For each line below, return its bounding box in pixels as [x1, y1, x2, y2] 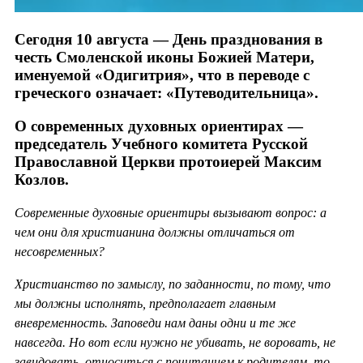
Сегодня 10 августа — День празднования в [15, 31, 322, 49]
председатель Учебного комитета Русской [15, 135, 308, 152]
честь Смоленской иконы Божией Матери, [15, 49, 314, 66]
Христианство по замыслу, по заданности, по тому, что [15, 277, 331, 292]
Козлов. [15, 170, 69, 188]
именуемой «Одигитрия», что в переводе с [15, 66, 310, 84]
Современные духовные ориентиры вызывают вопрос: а [15, 206, 327, 220]
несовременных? [15, 245, 105, 259]
